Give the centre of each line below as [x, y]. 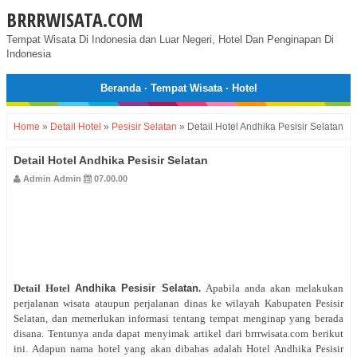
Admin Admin [52, 179]
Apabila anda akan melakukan [274, 288]
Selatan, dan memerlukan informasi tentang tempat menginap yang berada [178, 319]
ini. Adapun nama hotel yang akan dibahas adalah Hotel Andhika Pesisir [178, 349]
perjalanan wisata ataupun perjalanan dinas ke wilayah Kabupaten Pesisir [178, 304]
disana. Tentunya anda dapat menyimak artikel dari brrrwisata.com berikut [178, 334]
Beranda [120, 88]
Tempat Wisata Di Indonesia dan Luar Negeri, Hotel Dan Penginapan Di [170, 39]
